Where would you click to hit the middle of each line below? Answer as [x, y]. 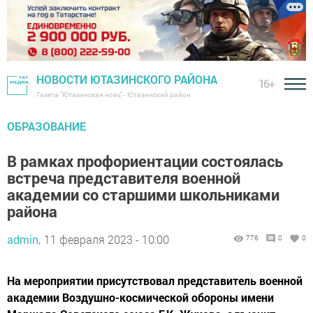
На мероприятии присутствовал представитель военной [155, 281]
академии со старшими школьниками [143, 195]
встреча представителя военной [124, 178]
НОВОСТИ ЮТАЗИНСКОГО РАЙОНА [127, 80]
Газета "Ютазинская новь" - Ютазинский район [114, 95]
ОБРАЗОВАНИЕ [46, 126]
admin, [24, 240]
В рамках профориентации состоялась [145, 161]
